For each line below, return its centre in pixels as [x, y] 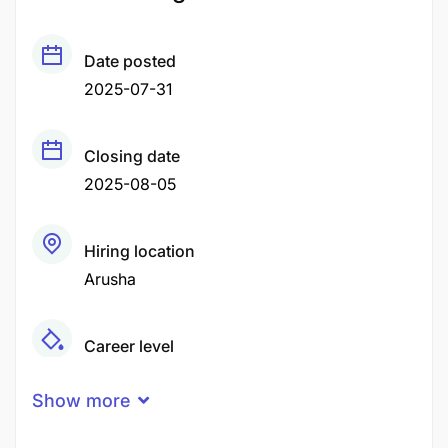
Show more [81, 400]
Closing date [132, 156]
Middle [109, 374]
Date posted [130, 61]
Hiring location [139, 251]
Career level [129, 346]
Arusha [110, 279]
